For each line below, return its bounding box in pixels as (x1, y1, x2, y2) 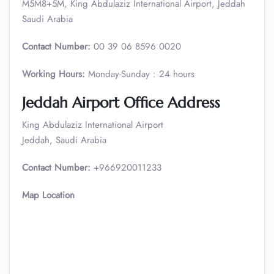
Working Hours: (22, 67, 85, 81)
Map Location (22, 188, 75, 202)
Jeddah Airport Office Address (22, 94, 220, 112)
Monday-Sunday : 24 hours (85, 67, 194, 81)
